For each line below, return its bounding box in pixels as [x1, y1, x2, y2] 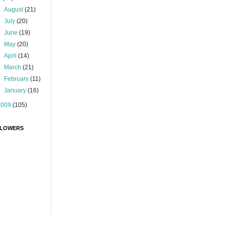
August [4, 6, 25, 13]
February [4, 75, 31, 82]
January [4, 87, 28, 94]
